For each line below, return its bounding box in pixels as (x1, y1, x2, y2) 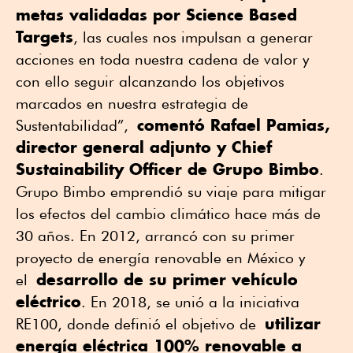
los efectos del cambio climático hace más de (16, 204, 321, 222)
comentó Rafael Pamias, (137, 114, 330, 135)
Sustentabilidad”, (16, 116, 137, 134)
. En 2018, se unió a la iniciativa (81, 292, 299, 310)
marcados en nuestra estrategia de (16, 94, 248, 112)
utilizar (265, 313, 321, 333)
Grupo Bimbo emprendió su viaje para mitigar (16, 182, 326, 200)
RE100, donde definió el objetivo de (16, 314, 265, 333)
